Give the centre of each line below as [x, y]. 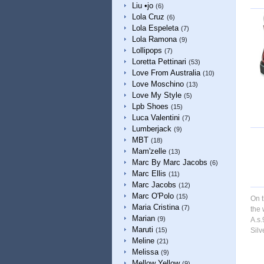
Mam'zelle [149, 151]
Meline [143, 241]
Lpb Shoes [150, 106]
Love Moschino [158, 84]
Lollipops [147, 50]
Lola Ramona [154, 39]
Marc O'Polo [153, 196]
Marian [143, 218]
